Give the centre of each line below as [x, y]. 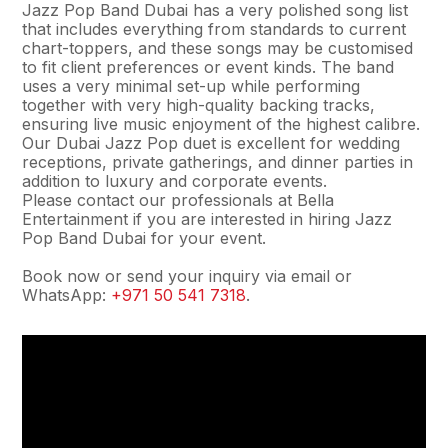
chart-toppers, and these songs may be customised [218, 48]
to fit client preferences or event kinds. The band [208, 67]
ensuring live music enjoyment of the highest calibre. [221, 124]
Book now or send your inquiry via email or [187, 276]
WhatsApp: [67, 295]
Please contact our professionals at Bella [178, 200]
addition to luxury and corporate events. [175, 181]
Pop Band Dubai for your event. [144, 238]
